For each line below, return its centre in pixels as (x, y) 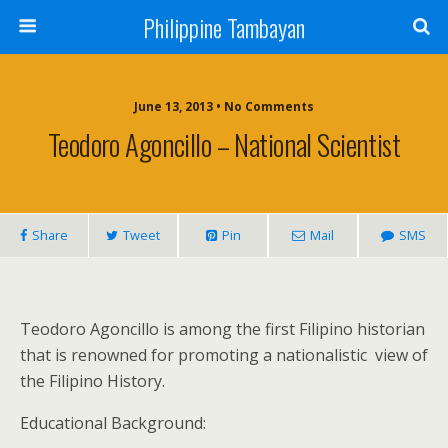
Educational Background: (113, 423)
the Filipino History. (92, 381)
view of (401, 355)
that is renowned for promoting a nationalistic (195, 355)
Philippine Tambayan (224, 27)
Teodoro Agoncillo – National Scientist (224, 144)
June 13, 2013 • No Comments (224, 106)
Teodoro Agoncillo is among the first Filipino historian (222, 329)
